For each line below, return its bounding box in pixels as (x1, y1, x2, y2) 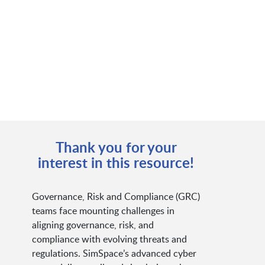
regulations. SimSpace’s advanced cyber (31, 246, 196, 260)
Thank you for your (55, 137, 177, 157)
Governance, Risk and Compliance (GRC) (31, 189, 200, 203)
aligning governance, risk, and (31, 218, 154, 231)
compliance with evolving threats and (31, 232, 187, 245)
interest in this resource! (38, 152, 195, 172)
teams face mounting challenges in (31, 203, 174, 217)
